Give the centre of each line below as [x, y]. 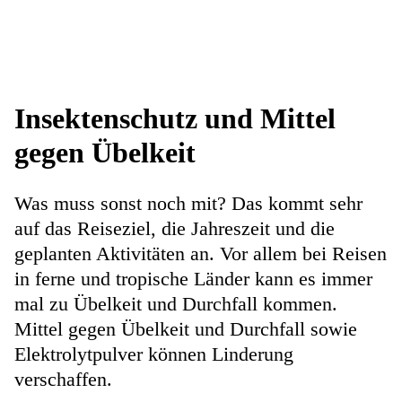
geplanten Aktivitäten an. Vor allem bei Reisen [201, 254]
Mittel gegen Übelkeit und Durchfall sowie [186, 329]
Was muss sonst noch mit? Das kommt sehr [188, 204]
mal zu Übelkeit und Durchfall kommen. [176, 304]
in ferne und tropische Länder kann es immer [193, 279]
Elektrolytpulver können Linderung [154, 354]
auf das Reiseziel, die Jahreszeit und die [175, 229]
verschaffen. [66, 380]
